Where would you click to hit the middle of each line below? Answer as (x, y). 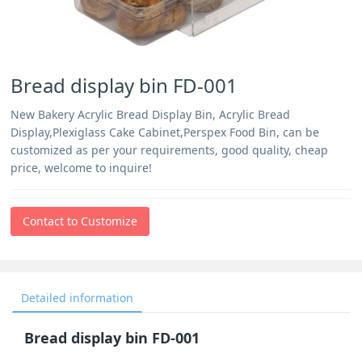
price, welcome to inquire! (82, 168)
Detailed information (77, 298)
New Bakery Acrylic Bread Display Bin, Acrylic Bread (151, 114)
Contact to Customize (80, 221)
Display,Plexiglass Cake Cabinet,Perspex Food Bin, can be (165, 132)
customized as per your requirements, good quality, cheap (170, 150)
